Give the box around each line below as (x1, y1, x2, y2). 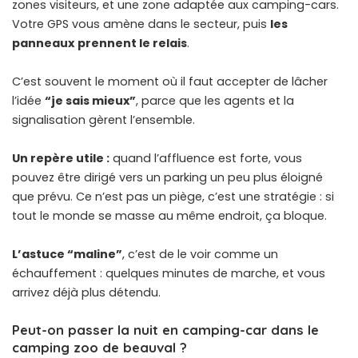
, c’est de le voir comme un (122, 245, 278, 262)
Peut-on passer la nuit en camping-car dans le (12, 320, 319, 338)
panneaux (12, 34, 74, 51)
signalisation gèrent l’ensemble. (12, 111, 195, 128)
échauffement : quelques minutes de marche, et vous (12, 265, 325, 281)
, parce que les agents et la (136, 92, 294, 109)
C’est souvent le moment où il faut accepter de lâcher (12, 73, 328, 89)
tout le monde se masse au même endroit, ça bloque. (12, 207, 327, 224)
